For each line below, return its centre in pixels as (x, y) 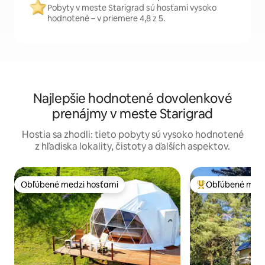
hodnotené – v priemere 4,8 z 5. (106, 18)
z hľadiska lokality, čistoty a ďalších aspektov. (132, 146)
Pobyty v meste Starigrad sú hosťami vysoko (132, 8)
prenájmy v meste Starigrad (132, 114)
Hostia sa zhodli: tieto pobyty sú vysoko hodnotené (132, 135)
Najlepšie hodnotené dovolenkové (132, 98)
